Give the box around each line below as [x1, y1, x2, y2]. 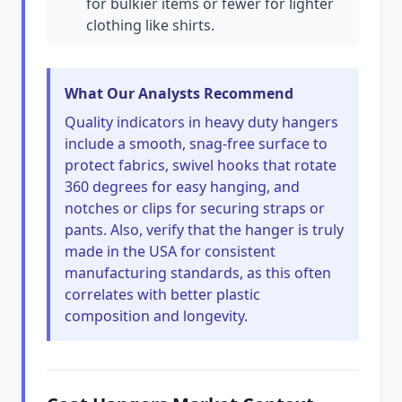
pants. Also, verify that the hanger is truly [65, 220, 344, 240]
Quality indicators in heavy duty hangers [65, 112, 338, 132]
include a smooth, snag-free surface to [65, 134, 328, 153]
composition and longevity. [65, 306, 248, 326]
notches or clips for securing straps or [65, 198, 325, 218]
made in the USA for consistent [65, 241, 275, 261]
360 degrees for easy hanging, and [65, 177, 300, 197]
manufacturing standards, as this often [65, 263, 331, 283]
